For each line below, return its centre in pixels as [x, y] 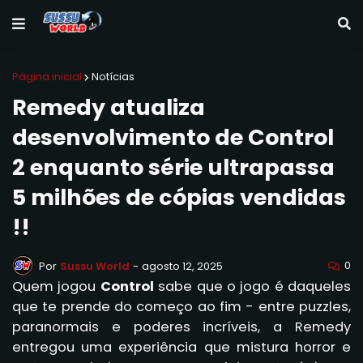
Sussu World [95, 266]
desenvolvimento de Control [173, 137]
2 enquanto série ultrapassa [173, 167]
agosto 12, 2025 [182, 266]
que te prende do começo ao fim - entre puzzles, [181, 307]
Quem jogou [56, 286]
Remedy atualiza [109, 107]
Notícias [113, 77]
